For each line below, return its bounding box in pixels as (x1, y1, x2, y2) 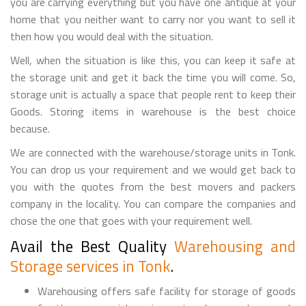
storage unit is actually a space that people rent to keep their (10, 85, 296, 102)
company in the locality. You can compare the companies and (10, 195, 296, 212)
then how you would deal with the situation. (10, 27, 213, 44)
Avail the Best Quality (10, 234, 174, 258)
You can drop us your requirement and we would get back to (10, 161, 296, 178)
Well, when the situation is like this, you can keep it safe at (10, 51, 296, 68)
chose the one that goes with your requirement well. (10, 212, 252, 229)
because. (10, 120, 50, 137)
